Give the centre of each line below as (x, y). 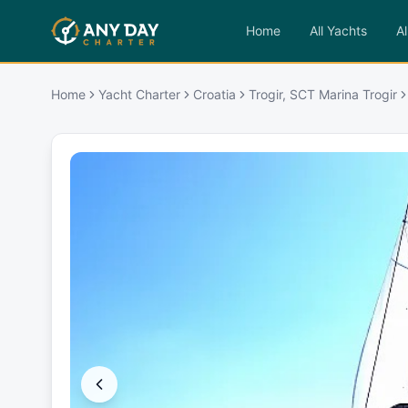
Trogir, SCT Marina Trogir (323, 94)
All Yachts (338, 31)
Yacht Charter (139, 94)
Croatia (214, 94)
